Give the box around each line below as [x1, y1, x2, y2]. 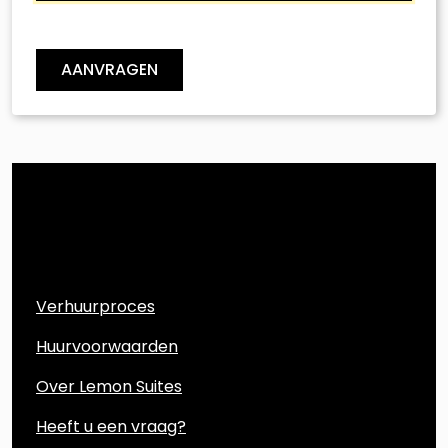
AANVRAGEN [61, 58, 158, 81]
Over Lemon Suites [36, 375, 182, 398]
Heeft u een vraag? [36, 415, 186, 438]
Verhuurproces [36, 295, 155, 318]
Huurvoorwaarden [36, 335, 178, 358]
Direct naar [36, 248, 171, 281]
